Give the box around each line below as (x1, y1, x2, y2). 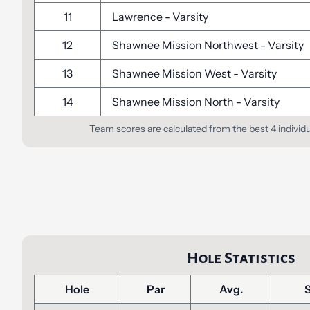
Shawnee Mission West (112, 66, 233, 80)
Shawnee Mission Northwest (112, 38, 260, 52)
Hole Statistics (186, 249, 295, 266)
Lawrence (112, 10, 165, 24)
